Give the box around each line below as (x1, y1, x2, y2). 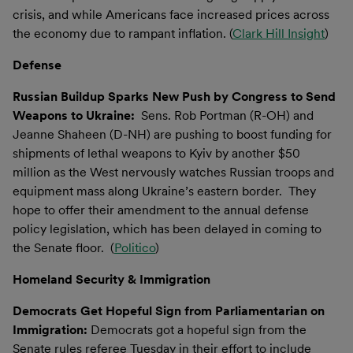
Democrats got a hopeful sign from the (91, 321, 307, 337)
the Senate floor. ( (13, 240, 114, 255)
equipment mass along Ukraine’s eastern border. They (13, 183, 316, 199)
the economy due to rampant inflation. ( (13, 25, 232, 41)
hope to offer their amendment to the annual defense (13, 202, 309, 217)
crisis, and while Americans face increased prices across (13, 6, 329, 22)
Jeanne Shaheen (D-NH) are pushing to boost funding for (13, 126, 332, 142)
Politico (114, 240, 155, 255)
